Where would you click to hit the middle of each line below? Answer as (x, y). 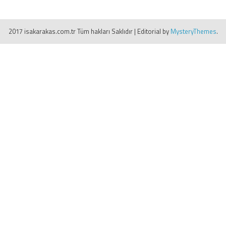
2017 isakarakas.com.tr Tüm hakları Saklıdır (70, 32)
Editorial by (154, 32)
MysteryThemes (193, 32)
